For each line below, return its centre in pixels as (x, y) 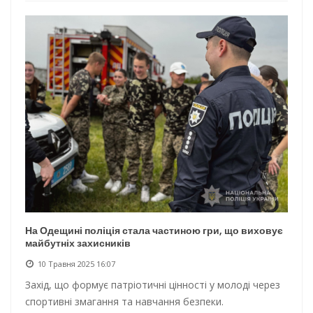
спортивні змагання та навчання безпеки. (124, 301)
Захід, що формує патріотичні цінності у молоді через (153, 284)
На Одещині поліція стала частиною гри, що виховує (154, 230)
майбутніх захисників (78, 243)
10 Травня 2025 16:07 (77, 263)
